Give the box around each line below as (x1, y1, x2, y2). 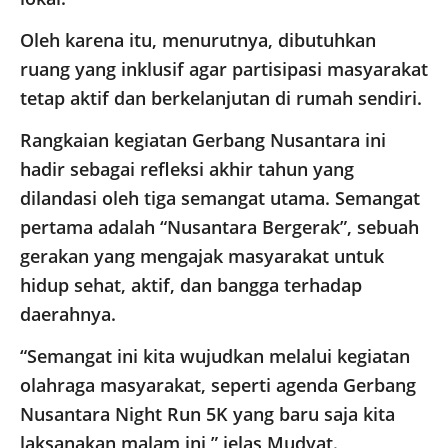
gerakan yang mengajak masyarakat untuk (20, 244, 384, 269)
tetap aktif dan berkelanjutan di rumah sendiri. (20, 86, 422, 111)
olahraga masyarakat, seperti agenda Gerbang (20, 373, 416, 398)
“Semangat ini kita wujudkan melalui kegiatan (20, 344, 410, 369)
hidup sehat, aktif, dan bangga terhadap (20, 273, 362, 298)
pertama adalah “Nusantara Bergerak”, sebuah (20, 215, 419, 240)
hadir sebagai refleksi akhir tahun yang (20, 157, 354, 182)
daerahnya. (20, 302, 116, 327)
